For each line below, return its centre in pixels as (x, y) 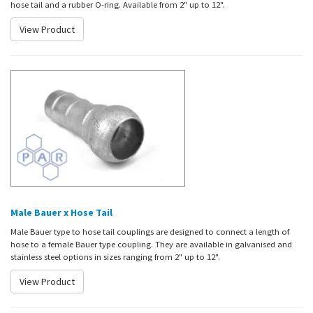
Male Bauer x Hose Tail (61, 213)
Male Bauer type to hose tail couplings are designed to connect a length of (150, 232)
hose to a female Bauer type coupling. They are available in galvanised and (151, 244)
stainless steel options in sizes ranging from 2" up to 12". (115, 257)
